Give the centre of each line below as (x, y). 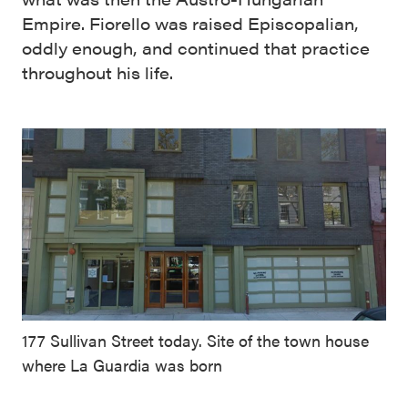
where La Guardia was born (122, 364)
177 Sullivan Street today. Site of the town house (195, 340)
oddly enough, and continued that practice (196, 48)
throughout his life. (97, 73)
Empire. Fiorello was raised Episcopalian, (190, 24)
